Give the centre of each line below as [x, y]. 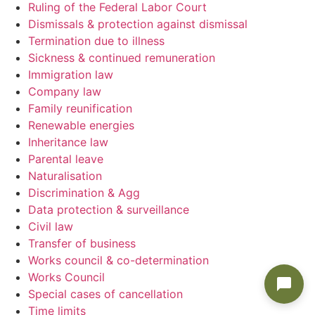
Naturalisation [65, 176]
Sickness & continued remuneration [122, 58]
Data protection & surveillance [109, 210]
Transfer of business [82, 244]
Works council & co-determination [118, 261]
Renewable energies [81, 126]
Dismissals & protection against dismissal [138, 24]
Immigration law [71, 75]
